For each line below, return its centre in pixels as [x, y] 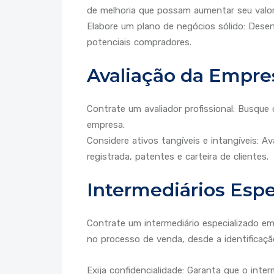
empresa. [106, 125]
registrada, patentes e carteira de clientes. [178, 157]
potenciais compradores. [139, 43]
